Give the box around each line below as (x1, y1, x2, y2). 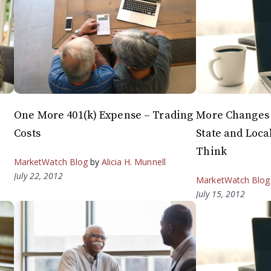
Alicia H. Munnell (102, 155, 166, 168)
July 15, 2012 (196, 188, 246, 200)
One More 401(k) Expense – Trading (14, 108, 194, 122)
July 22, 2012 (14, 169, 64, 181)
